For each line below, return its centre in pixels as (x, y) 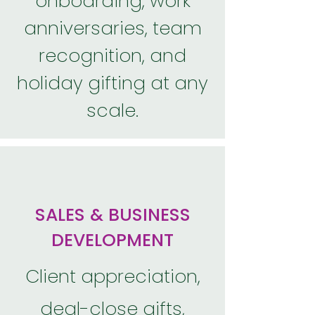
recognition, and (112, 56)
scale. (112, 110)
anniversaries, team (112, 28)
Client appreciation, (112, 276)
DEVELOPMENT (112, 240)
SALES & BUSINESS (112, 215)
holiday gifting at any (112, 83)
